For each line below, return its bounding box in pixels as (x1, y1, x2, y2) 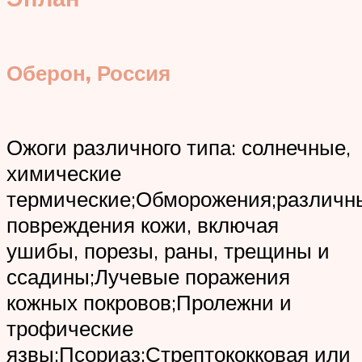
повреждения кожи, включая (6, 212, 279, 238)
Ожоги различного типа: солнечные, (6, 134, 351, 161)
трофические (6, 315, 133, 342)
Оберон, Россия (6, 60, 170, 86)
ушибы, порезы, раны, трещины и (6, 238, 330, 264)
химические (6, 160, 121, 187)
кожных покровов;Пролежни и (6, 289, 292, 316)
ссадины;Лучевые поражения (6, 263, 290, 290)
